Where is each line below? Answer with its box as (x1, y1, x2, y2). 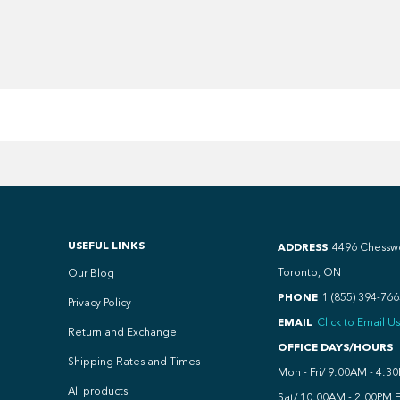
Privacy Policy (67, 296, 131, 309)
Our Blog (67, 267, 114, 279)
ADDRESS (277, 240, 328, 254)
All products (67, 385, 128, 397)
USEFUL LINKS (67, 238, 145, 252)
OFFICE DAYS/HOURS (277, 340, 393, 354)
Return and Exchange (67, 326, 177, 338)
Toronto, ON (277, 266, 341, 279)
